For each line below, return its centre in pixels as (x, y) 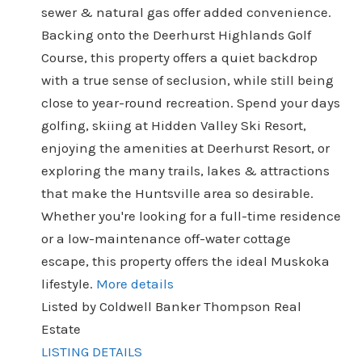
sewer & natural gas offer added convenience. (186, 12)
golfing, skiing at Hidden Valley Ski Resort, (173, 125)
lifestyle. (67, 284)
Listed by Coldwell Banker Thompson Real (171, 306)
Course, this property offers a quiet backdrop (179, 57)
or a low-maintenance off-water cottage (166, 238)
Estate (61, 329)
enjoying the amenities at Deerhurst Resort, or (185, 148)
